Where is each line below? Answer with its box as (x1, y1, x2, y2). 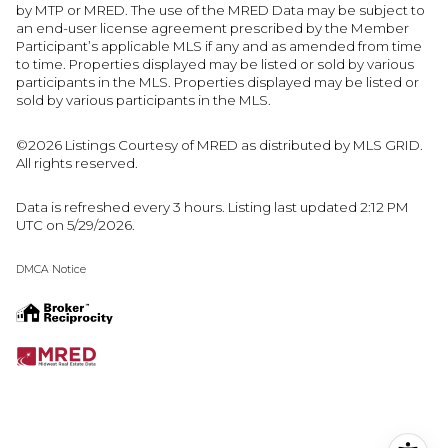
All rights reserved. (16, 154, 138, 171)
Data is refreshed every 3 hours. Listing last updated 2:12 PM (16, 199, 409, 216)
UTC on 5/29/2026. (16, 217, 138, 234)
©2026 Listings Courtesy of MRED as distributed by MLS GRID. (16, 136, 423, 153)
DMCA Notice (16, 262, 86, 276)
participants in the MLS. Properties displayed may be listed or (16, 73, 419, 90)
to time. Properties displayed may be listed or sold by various (16, 55, 414, 72)
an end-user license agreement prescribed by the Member (16, 19, 409, 36)
